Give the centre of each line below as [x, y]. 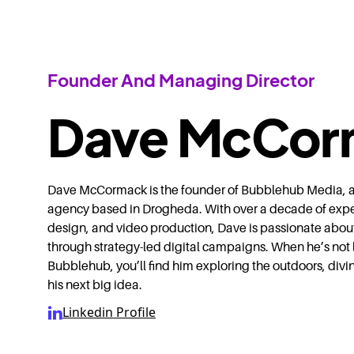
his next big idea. [95, 286]
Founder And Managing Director [181, 80]
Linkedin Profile [109, 313]
